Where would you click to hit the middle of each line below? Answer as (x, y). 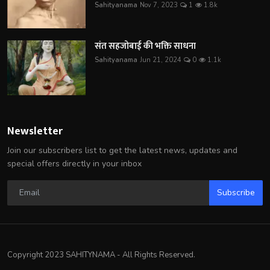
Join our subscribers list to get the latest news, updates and (122, 150)
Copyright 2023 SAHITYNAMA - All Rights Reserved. (101, 255)
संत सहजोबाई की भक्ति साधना (145, 46)
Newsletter (35, 131)
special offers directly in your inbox (74, 163)
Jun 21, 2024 (161, 60)
